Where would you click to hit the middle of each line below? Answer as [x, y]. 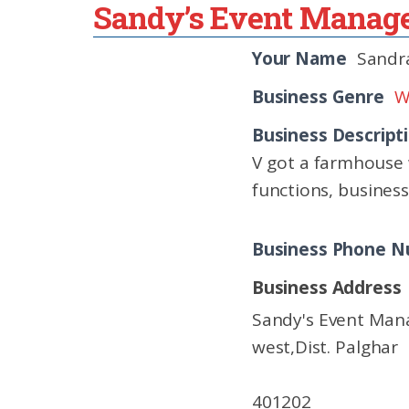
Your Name [299, 58]
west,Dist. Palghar [325, 347]
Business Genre [318, 97]
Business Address [327, 288]
